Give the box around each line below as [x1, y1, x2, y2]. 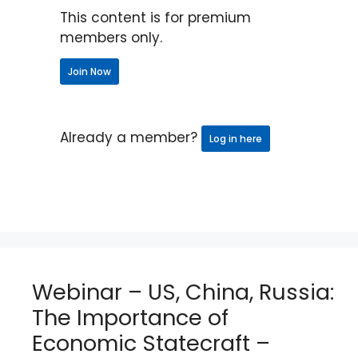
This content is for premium [60, 8, 251, 27]
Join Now [68, 65, 111, 78]
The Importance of [32, 303, 229, 332]
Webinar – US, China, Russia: [32, 277, 334, 307]
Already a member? [60, 128, 201, 147]
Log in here [209, 132, 262, 145]
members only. [60, 28, 162, 47]
